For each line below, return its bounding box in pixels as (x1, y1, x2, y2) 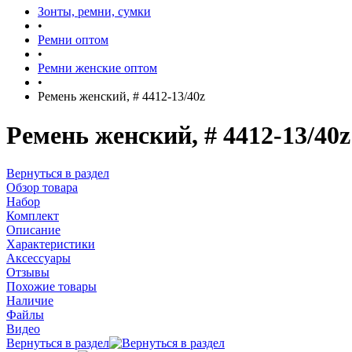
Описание (6, 223, 60, 237)
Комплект (6, 209, 59, 223)
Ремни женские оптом (38, 61, 157, 75)
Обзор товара (6, 181, 78, 195)
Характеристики (6, 237, 95, 251)
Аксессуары (6, 251, 71, 266)
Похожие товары (6, 280, 97, 294)
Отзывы (6, 266, 49, 280)
